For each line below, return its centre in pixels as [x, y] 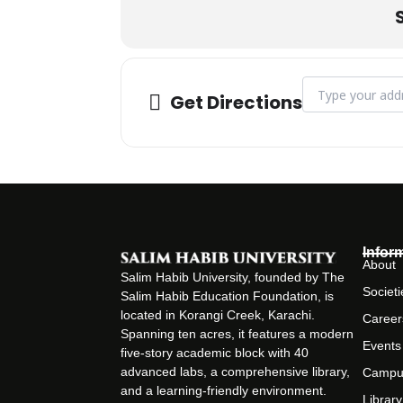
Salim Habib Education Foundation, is [228, 296]
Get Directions [237, 103]
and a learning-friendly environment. [224, 390]
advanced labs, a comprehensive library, [236, 371]
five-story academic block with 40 [215, 352]
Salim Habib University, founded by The [233, 277]
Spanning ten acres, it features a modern [237, 333]
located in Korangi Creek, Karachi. [218, 314]
